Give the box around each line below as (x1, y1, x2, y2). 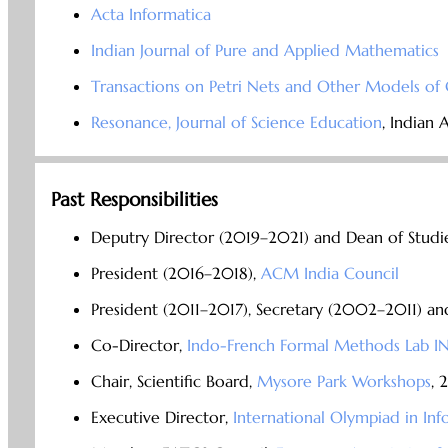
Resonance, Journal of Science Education (90, 112, 382, 133)
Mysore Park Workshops (256, 371, 431, 392)
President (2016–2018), (90, 263, 261, 284)
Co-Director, (90, 335, 187, 356)
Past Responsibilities (50, 187, 218, 212)
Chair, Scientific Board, (90, 371, 257, 392)
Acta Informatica (90, 4, 211, 25)
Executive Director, (90, 407, 233, 428)
